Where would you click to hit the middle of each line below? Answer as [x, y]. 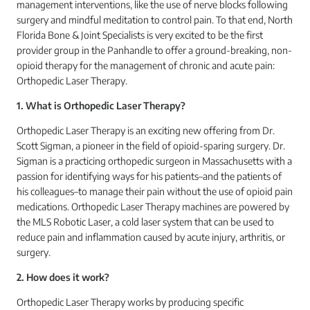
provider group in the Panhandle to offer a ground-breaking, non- [154, 50]
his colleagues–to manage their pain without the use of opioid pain [155, 191]
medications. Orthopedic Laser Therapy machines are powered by [153, 207]
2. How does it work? [63, 277]
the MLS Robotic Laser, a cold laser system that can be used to [145, 222]
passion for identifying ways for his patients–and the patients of [149, 176]
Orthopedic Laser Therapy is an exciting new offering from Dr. [146, 130]
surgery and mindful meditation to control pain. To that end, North [155, 20]
